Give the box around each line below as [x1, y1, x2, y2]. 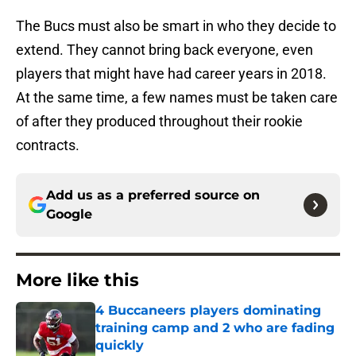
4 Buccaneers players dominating [95, 303, 321, 319]
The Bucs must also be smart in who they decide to [16, 17, 336, 35]
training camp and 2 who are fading [95, 320, 335, 336]
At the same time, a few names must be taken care [16, 89, 338, 106]
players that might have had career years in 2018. [16, 65, 327, 83]
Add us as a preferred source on [46, 188, 260, 203]
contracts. [16, 137, 79, 154]
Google [46, 207, 92, 222]
